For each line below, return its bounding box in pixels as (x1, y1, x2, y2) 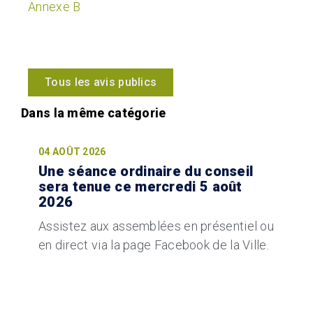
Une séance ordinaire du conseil (38, 162, 254, 180)
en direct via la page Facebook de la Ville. (38, 237, 269, 252)
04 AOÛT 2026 (38, 145, 106, 157)
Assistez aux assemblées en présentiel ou (38, 218, 274, 233)
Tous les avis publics (45, 75, 157, 89)
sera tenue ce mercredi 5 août (38, 177, 242, 195)
